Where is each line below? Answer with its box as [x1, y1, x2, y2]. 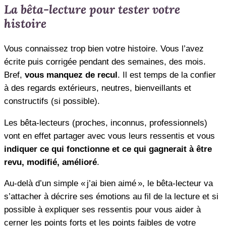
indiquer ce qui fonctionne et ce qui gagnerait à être [4, 144, 212, 154]
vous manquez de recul [25, 70, 118, 80]
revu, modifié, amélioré [4, 157, 97, 167]
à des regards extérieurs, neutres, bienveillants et [4, 83, 191, 93]
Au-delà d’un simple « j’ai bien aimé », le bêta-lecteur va [4, 179, 213, 189]
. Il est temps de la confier [118, 70, 216, 80]
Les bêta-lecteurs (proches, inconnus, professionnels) [4, 118, 207, 128]
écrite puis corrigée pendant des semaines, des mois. [4, 56, 206, 67]
